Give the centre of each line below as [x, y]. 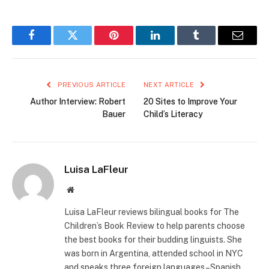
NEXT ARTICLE [170, 85]
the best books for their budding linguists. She [153, 240]
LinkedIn [174, 44]
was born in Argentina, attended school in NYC [154, 254]
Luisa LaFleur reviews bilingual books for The [152, 212]
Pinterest [132, 44]
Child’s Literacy [173, 114]
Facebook [51, 44]
